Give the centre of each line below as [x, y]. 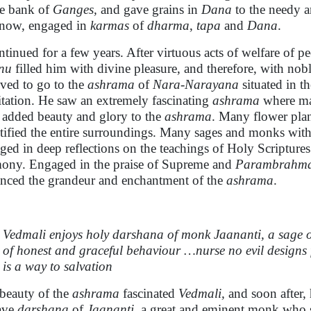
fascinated [149, 293]
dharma [168, 25]
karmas [110, 25]
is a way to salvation [58, 266]
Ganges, [75, 9]
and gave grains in [149, 9]
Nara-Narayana [196, 84]
